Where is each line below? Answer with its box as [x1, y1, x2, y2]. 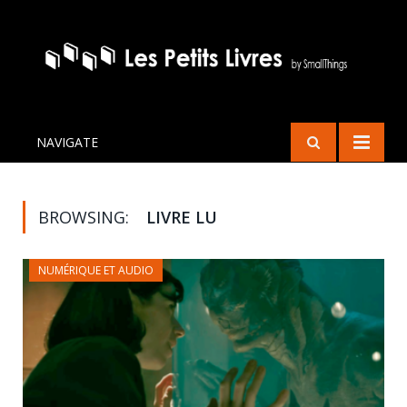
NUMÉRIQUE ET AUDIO [38, 263, 154, 278]
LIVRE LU [146, 206, 217, 228]
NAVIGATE [36, 134, 98, 151]
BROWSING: [38, 206, 134, 228]
